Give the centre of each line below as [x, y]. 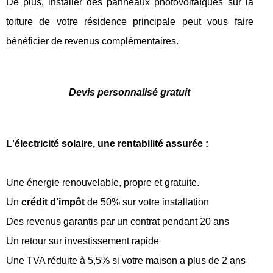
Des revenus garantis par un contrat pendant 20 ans [118, 222]
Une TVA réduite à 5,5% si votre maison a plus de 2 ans [126, 261]
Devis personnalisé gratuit [130, 93]
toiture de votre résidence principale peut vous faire [130, 22]
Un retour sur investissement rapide [83, 241]
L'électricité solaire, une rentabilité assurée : [107, 144]
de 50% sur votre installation [147, 202]
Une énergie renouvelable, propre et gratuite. [103, 183]
